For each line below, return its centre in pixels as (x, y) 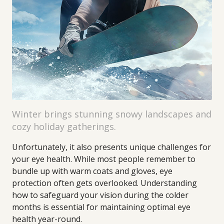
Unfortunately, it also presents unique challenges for (111, 147)
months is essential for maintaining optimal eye (101, 207)
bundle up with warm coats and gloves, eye (92, 171)
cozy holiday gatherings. (64, 126)
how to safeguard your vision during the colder (100, 195)
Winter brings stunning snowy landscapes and (112, 114)
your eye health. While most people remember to (104, 159)
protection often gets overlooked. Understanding (104, 183)
